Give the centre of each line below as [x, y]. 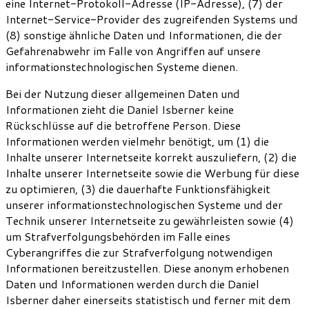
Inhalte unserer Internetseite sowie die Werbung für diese [152, 172]
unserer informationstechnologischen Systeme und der [144, 204]
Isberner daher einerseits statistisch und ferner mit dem [148, 299]
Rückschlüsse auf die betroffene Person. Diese [123, 125]
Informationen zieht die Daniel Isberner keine [120, 109]
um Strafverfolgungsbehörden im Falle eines [118, 236]
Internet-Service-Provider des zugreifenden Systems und [152, 19]
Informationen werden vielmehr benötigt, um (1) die [137, 141]
